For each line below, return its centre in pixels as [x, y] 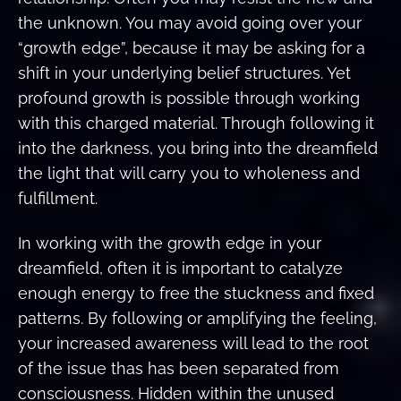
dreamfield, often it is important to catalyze [180, 269]
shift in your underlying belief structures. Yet [184, 73]
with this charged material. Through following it [196, 123]
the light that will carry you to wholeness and [189, 173]
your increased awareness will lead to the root [193, 344]
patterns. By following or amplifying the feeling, [197, 319]
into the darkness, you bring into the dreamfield [198, 148]
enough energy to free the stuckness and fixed [196, 294]
